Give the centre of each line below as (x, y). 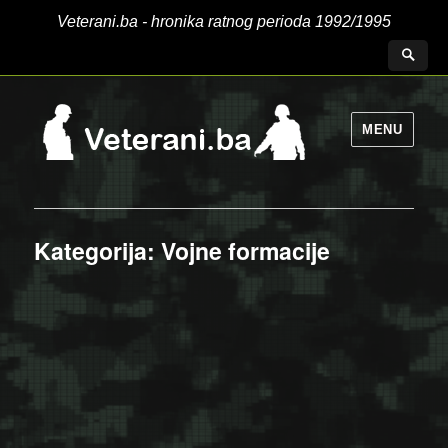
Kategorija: (98, 250)
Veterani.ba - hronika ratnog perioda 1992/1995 (224, 21)
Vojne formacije (246, 250)
